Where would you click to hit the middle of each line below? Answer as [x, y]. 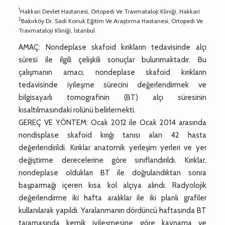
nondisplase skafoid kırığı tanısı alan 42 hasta [113, 135]
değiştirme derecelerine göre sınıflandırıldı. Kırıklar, [113, 160]
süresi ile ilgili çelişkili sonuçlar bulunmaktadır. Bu [113, 60]
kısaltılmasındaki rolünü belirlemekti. [77, 110]
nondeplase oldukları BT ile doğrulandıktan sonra [113, 173]
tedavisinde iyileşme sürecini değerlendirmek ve [113, 85]
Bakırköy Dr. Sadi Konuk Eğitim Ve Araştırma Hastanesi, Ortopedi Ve [112, 21]
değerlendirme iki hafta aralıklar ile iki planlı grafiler [113, 198]
